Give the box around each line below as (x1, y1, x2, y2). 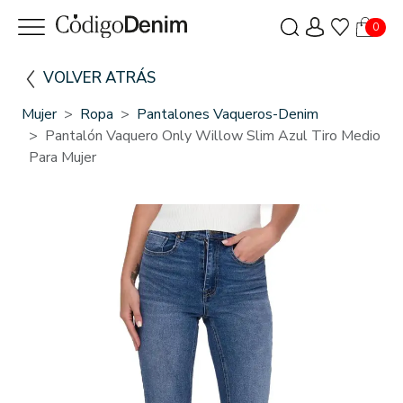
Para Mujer (29, 147, 96, 167)
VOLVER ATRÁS (43, 67, 156, 88)
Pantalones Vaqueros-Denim (137, 103, 318, 124)
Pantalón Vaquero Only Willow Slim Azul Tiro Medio (45, 125, 381, 146)
